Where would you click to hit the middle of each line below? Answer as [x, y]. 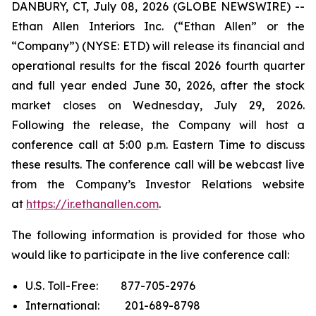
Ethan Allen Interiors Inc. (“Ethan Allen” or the [158, 26]
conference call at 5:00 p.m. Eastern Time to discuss [158, 145]
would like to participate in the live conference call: [150, 255]
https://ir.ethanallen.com [92, 204]
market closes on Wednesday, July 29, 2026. [158, 105]
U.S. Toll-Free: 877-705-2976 [110, 286]
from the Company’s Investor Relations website [158, 184]
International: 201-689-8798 [113, 305]
